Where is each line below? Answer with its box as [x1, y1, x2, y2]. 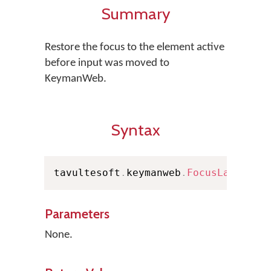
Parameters [45, 206, 109, 221]
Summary [101, 4, 170, 24]
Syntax [111, 120, 160, 140]
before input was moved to [45, 57, 169, 69]
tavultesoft [54, 167, 120, 178]
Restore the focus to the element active [45, 42, 224, 53]
